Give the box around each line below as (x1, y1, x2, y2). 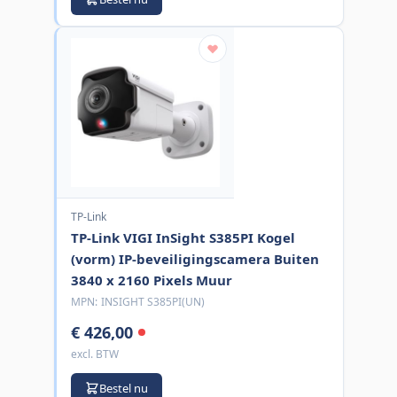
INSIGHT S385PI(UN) (100, 293, 205, 309)
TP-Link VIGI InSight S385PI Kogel (70, 228, 295, 246)
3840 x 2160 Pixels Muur (70, 270, 232, 289)
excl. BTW (70, 346, 119, 362)
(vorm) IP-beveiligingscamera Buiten (70, 249, 319, 268)
